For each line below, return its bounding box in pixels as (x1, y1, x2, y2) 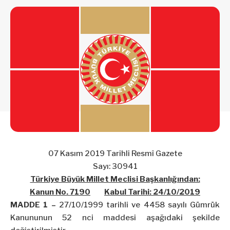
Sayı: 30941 (92, 162, 138, 171)
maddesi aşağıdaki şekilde (93, 213, 220, 223)
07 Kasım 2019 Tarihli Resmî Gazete (48, 149, 182, 159)
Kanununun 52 (10, 213, 82, 223)
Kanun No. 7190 (30, 187, 90, 197)
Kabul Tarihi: (104, 187, 153, 197)
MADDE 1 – (10, 200, 56, 210)
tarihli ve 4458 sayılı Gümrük (103, 200, 220, 210)
